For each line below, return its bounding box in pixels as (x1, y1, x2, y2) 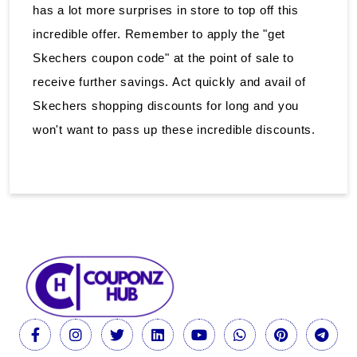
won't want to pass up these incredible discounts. (33, 122, 320, 136)
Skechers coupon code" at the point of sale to (33, 50, 294, 65)
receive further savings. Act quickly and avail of (33, 74, 306, 88)
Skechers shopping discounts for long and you (33, 98, 299, 112)
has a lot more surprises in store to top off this (33, 2, 299, 17)
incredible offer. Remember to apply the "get (33, 26, 285, 41)
